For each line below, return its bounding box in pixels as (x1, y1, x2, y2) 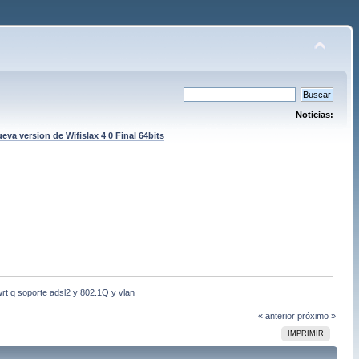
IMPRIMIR (287, 329, 324, 337)
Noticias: (296, 110, 334, 119)
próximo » (297, 310, 337, 321)
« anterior (258, 310, 296, 321)
